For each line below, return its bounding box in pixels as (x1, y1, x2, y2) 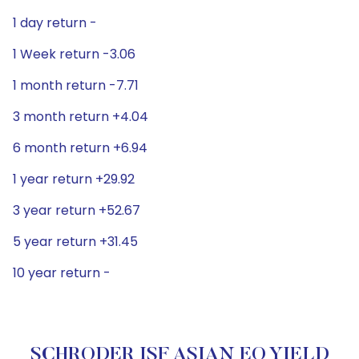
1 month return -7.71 (13, 76, 139, 95)
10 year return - (13, 264, 111, 282)
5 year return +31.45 (13, 232, 138, 251)
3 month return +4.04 (13, 107, 148, 126)
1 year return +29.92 (13, 170, 135, 188)
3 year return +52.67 (13, 201, 140, 220)
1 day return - (13, 14, 97, 32)
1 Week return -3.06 (13, 45, 135, 63)
